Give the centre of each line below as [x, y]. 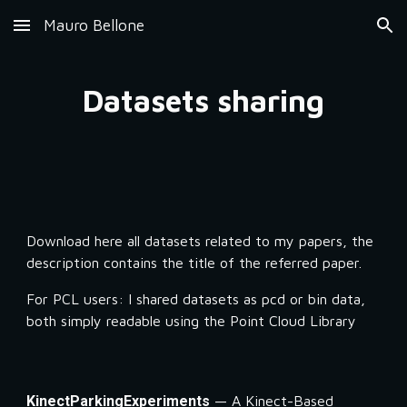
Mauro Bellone [94, 25]
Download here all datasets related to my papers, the [200, 241]
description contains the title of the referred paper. [197, 263]
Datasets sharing [203, 100]
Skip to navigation [336, 34]
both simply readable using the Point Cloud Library [192, 321]
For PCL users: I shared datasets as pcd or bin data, [196, 299]
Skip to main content [79, 34]
